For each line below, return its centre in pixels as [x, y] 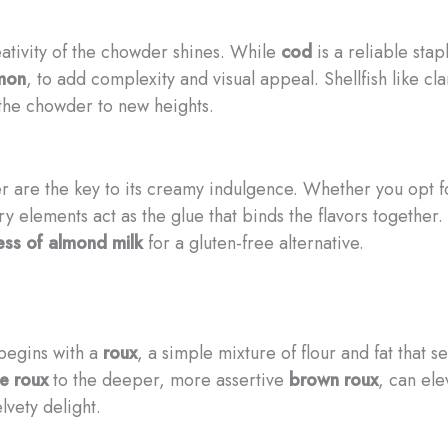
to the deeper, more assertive [168, 379]
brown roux [333, 379]
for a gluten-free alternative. [253, 242]
